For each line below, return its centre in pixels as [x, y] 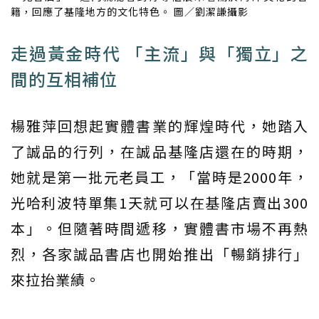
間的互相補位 [64, 78]
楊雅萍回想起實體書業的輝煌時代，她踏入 [159, 125]
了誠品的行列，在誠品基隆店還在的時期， [159, 151]
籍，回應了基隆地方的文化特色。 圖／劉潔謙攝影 [130, 11]
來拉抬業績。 [56, 279]
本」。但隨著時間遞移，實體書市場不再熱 [159, 228]
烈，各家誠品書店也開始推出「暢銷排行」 [159, 253]
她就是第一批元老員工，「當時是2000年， [159, 177]
